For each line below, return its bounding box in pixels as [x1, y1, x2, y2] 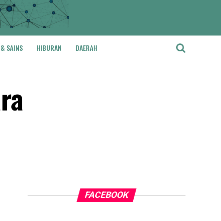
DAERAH [75, 42, 97, 53]
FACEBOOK [83, 190, 130, 200]
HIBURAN [37, 42, 62, 53]
